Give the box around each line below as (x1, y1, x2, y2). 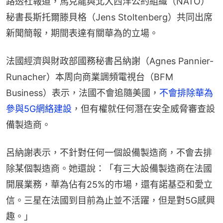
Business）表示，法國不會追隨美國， (6, 87, 159, 98)
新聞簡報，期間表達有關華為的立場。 (6, 27, 158, 38)
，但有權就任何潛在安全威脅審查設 (72, 103, 215, 114)
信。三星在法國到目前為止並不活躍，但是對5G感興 (6, 195, 215, 206)
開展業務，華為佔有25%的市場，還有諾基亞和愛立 (6, 179, 213, 190)
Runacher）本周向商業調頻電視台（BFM (6, 71, 173, 82)
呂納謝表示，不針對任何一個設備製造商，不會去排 (6, 147, 212, 158)
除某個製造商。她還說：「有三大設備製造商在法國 (6, 163, 212, 174)
